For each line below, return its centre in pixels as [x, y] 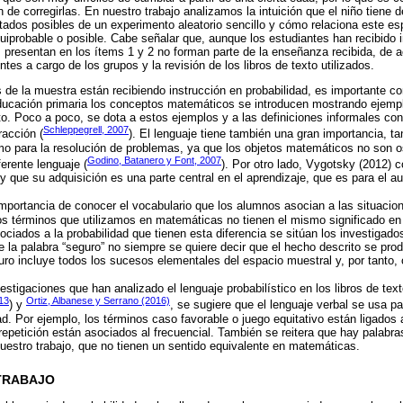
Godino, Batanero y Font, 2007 [154, 160]
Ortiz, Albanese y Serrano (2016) [98, 301]
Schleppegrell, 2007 [86, 130]
